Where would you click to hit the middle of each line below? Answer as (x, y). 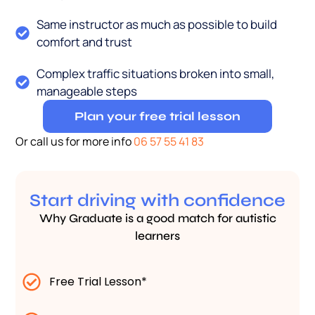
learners (157, 236)
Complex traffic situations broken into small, (156, 74)
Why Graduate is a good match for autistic (157, 219)
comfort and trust (85, 42)
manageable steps (87, 91)
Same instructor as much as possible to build (157, 25)
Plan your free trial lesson (157, 117)
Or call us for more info (75, 142)
